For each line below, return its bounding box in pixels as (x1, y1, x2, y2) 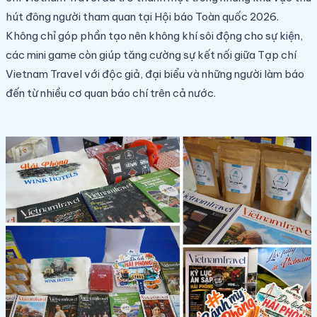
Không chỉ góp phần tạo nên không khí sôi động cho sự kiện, (6, 28, 303, 42)
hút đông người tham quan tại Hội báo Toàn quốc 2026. (6, 9, 279, 23)
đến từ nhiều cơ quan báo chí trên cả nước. (6, 86, 216, 100)
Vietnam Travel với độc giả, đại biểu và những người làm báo (6, 67, 304, 81)
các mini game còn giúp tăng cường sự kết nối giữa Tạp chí (6, 47, 296, 62)
